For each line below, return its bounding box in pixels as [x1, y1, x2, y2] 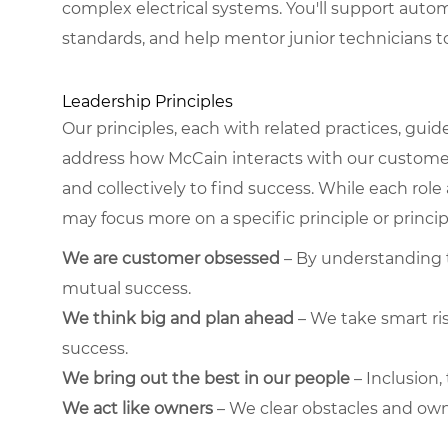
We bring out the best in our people [62, 368, 350, 388]
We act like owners [62, 398, 213, 418]
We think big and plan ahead [62, 308, 294, 328]
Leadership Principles [62, 91, 233, 111]
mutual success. [62, 278, 191, 298]
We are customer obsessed [62, 248, 280, 268]
